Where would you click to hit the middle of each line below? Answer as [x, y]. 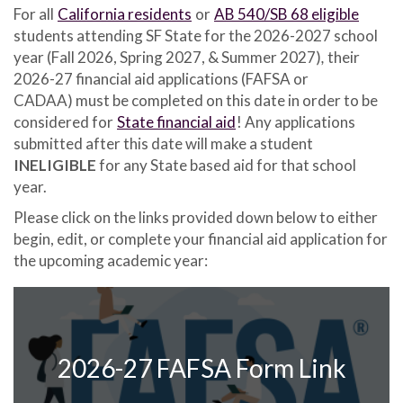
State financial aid [176, 121]
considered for [65, 121]
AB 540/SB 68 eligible [287, 13]
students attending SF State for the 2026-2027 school [196, 35]
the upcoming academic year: [111, 260]
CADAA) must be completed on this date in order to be [196, 100]
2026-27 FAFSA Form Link [201, 368]
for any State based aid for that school [226, 165]
